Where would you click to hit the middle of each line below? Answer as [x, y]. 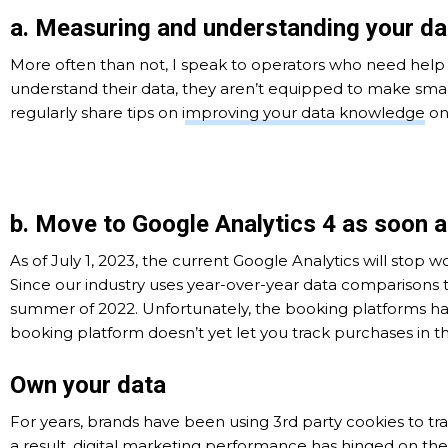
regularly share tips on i [97, 112]
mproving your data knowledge [305, 112]
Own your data [88, 385]
